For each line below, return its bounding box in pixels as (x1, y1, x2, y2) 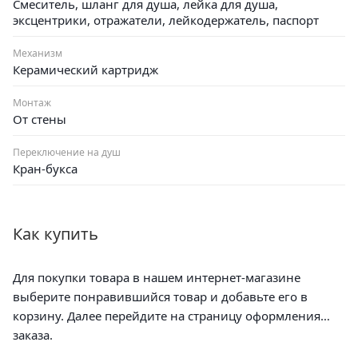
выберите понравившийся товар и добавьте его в (13, 288, 308, 304)
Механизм (13, 46, 62, 60)
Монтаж (13, 95, 51, 109)
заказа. (13, 326, 53, 343)
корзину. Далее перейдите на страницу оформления (13, 307, 320, 324)
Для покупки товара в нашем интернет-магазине (13, 268, 300, 285)
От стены (13, 110, 66, 127)
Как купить (13, 222, 98, 245)
